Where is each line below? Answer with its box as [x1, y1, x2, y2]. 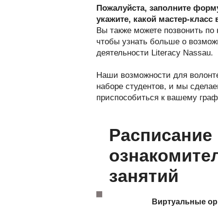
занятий [109, 166, 179, 186]
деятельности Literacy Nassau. [96, 48, 213, 57]
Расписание [109, 125, 212, 145]
